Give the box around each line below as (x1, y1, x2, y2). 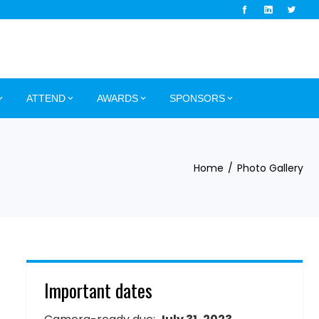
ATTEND (26, 93, 66, 104)
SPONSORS (169, 93, 225, 104)
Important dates (44, 276, 152, 304)
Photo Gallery (237, 160, 303, 175)
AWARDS (97, 93, 138, 104)
